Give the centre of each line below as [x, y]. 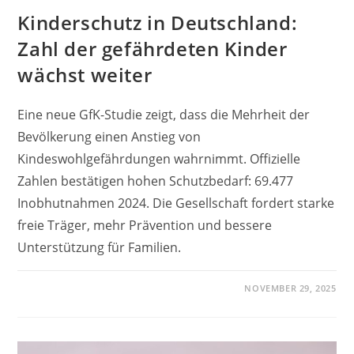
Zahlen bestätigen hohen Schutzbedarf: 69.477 [156, 181]
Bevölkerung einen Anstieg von [109, 136]
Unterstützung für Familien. [100, 247]
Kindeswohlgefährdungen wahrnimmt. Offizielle [159, 158]
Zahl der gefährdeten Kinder [153, 48]
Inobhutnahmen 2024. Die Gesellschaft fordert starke [176, 203]
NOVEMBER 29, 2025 [290, 288]
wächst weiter [85, 74]
